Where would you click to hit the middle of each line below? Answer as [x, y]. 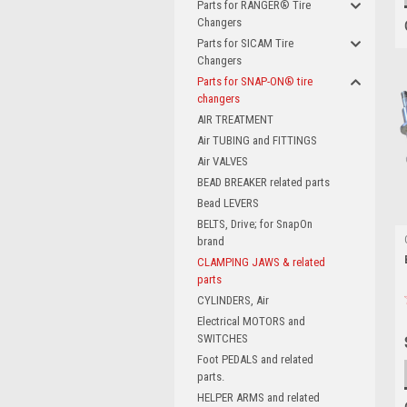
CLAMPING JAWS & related [261, 262]
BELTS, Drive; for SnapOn [255, 224]
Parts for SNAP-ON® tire [255, 81]
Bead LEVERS [228, 203]
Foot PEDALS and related [255, 359]
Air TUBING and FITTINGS [257, 140]
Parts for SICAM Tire [245, 43]
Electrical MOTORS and [251, 321]
